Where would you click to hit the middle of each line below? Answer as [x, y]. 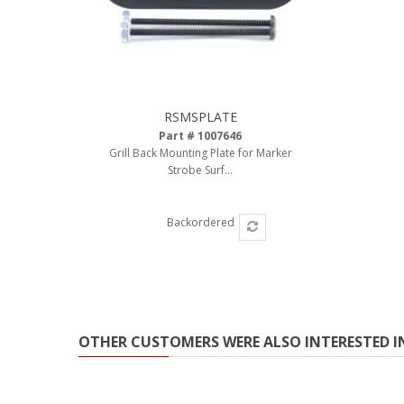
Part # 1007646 [200, 136]
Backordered [200, 222]
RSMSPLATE [200, 117]
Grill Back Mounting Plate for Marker [200, 153]
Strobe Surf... [200, 170]
